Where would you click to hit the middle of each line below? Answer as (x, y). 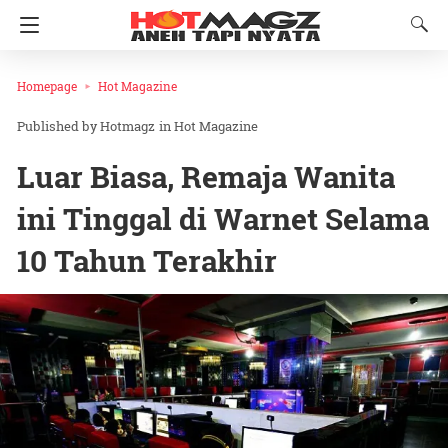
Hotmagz (127, 126)
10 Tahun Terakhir (147, 261)
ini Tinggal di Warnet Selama (223, 219)
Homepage (47, 86)
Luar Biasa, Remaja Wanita (206, 177)
